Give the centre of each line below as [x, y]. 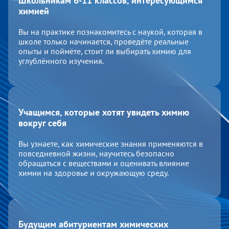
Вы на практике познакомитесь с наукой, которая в [110, 31]
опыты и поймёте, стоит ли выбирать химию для [105, 51]
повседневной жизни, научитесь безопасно [96, 153]
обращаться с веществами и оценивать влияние [104, 163]
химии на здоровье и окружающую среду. [94, 173]
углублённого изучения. [61, 61]
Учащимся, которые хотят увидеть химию [104, 112]
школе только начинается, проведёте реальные [104, 41]
